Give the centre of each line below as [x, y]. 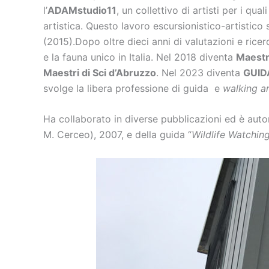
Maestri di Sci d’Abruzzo [100, 72]
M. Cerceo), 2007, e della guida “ [117, 135]
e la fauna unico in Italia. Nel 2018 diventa [140, 57]
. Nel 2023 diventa [200, 72]
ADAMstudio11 [82, 10]
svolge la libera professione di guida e [133, 88]
